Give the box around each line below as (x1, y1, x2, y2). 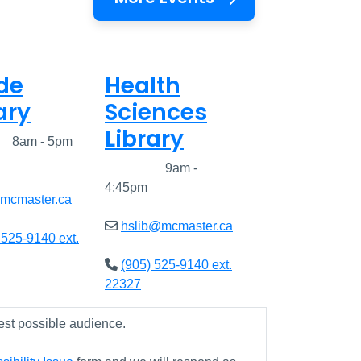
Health (105, 70, 180, 102)
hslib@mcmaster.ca (121, 219, 233, 234)
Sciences (105, 97, 207, 129)
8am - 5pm (9, 135, 73, 149)
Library (105, 123, 184, 156)
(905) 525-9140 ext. (121, 258, 232, 272)
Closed (121, 161, 162, 176)
